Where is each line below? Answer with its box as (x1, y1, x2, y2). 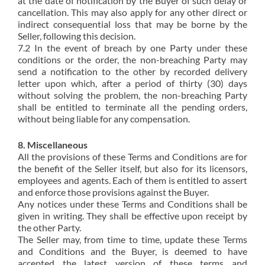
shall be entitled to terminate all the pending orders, (18, 101, 247, 112)
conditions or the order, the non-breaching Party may (18, 54, 247, 65)
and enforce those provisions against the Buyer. (18, 186, 209, 198)
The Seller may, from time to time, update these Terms (18, 234, 247, 245)
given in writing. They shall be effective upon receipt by (18, 210, 247, 221)
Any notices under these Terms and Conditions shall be (18, 198, 247, 209)
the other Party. (18, 222, 81, 233)
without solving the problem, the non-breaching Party (18, 89, 247, 101)
